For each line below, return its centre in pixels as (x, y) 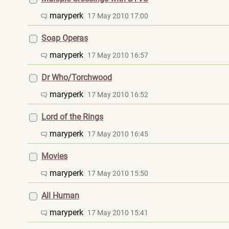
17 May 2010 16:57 (118, 55)
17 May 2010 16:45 (118, 134)
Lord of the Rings (72, 117)
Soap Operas (65, 38)
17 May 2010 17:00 (118, 16)
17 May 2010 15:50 (118, 173)
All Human (60, 196)
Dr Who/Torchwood (77, 77)
